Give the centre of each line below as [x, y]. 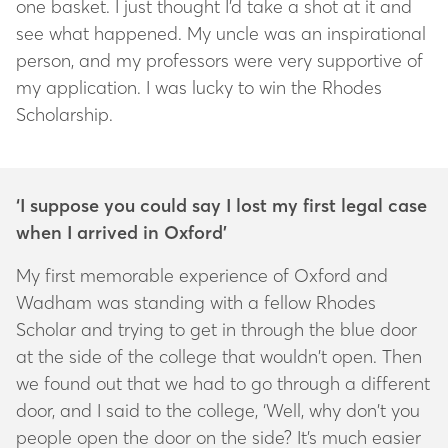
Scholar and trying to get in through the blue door [216, 329]
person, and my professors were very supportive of [219, 60]
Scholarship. [67, 114]
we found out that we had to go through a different [223, 383]
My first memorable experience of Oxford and [202, 275]
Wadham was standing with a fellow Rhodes [196, 302]
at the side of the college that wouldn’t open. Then [219, 356]
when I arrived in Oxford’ [121, 232]
